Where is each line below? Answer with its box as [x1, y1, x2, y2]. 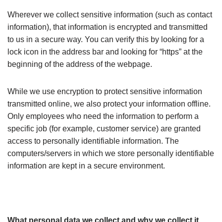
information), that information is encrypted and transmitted [7, 23, 208, 31]
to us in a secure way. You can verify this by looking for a [7, 35, 204, 44]
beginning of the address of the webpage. [7, 60, 152, 68]
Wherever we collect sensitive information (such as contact [7, 10, 212, 19]
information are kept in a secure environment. [7, 162, 165, 170]
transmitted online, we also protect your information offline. [7, 100, 211, 108]
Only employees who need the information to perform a [7, 112, 199, 120]
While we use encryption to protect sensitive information [7, 87, 202, 96]
